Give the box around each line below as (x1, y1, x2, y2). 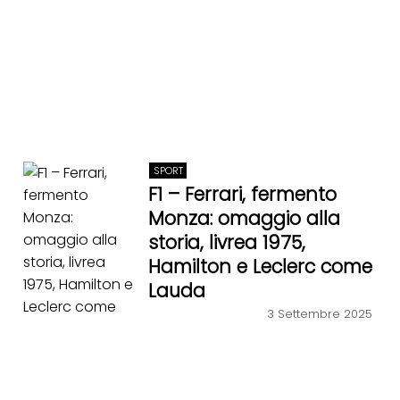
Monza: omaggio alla (148, 205, 341, 232)
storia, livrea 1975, (148, 229, 306, 256)
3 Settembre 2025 (267, 305, 373, 321)
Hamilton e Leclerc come (148, 254, 373, 280)
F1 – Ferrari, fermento (148, 181, 337, 208)
